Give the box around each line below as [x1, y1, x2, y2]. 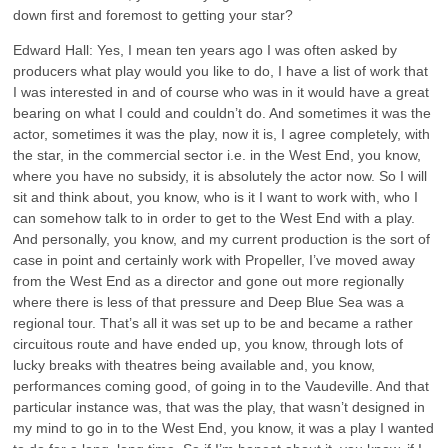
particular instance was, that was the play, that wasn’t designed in [13, 398, 426, 415]
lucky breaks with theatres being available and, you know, [13, 356, 376, 373]
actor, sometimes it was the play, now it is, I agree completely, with [13, 125, 431, 142]
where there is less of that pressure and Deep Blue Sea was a [13, 293, 405, 310]
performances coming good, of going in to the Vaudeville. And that [13, 377, 430, 394]
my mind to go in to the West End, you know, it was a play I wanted [13, 419, 435, 436]
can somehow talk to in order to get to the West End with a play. [13, 209, 416, 226]
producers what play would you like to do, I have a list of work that [13, 62, 429, 79]
